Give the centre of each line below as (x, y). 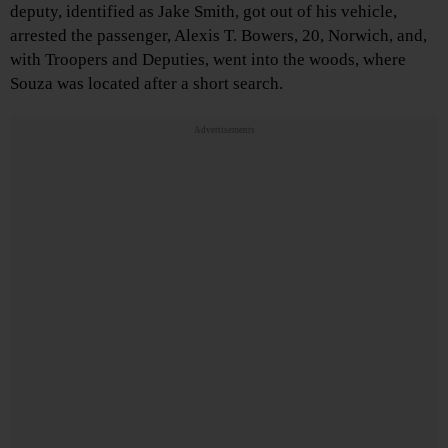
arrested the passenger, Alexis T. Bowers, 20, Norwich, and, (218, 36)
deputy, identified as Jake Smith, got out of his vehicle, (203, 12)
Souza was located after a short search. (146, 84)
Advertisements (224, 130)
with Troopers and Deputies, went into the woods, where (208, 60)
